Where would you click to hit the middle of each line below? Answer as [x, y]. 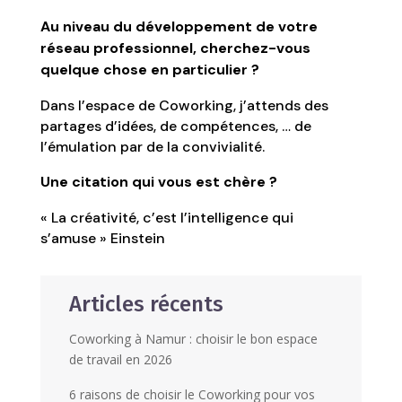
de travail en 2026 [120, 359]
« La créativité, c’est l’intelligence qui [166, 218]
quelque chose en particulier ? [149, 70]
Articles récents [146, 304]
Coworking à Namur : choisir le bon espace [193, 339]
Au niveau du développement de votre [179, 26]
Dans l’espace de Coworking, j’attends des [184, 105]
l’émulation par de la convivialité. [152, 147]
